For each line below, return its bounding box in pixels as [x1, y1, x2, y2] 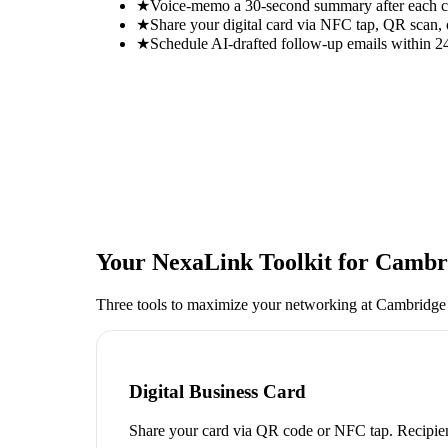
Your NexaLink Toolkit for [96, 248, 375, 275]
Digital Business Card [129, 381, 306, 403]
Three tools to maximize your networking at [96, 295, 376, 313]
